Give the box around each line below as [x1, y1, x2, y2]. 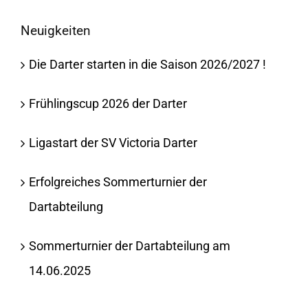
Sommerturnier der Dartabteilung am [28, 239, 230, 254]
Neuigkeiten [20, 23, 91, 39]
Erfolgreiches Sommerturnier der [28, 175, 207, 190]
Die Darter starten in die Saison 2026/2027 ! [28, 57, 266, 72]
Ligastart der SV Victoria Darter [28, 135, 197, 151]
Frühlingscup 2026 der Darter [28, 96, 187, 111]
